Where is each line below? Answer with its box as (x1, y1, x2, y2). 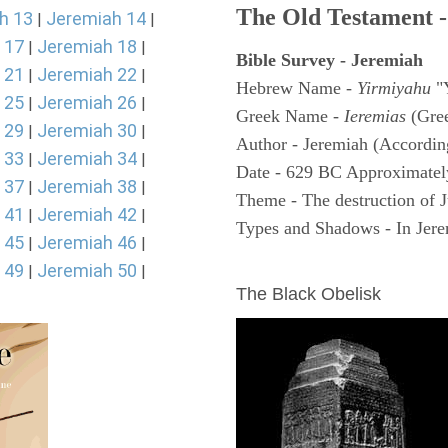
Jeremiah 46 (37, 232, 137, 253)
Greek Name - (236, 106, 344, 126)
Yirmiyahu (357, 78, 436, 98)
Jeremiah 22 (37, 64, 137, 85)
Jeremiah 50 (37, 260, 137, 281)
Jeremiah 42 (37, 204, 137, 225)
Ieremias (344, 106, 406, 126)
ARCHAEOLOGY (236, 256, 378, 276)
